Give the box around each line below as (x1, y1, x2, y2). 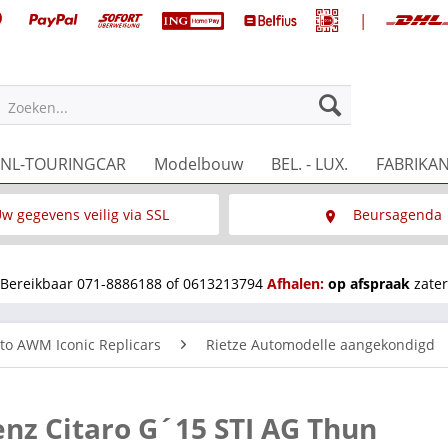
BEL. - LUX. (271, 152, 348, 175)
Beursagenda (353, 204, 443, 224)
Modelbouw (154, 152, 243, 175)
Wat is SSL (46, 245, 115, 265)
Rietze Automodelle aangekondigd (206, 334, 435, 354)
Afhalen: (267, 273, 324, 293)
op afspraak (328, 273, 414, 293)
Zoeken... (8, 97, 69, 117)
